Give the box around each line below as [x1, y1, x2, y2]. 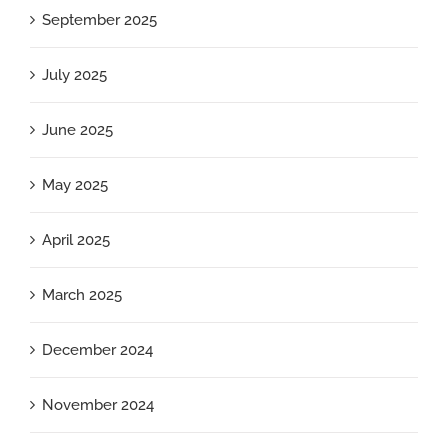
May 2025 [42, 176, 108, 195]
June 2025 [42, 121, 113, 140]
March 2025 [42, 286, 122, 305]
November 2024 [42, 396, 154, 415]
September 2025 [42, 11, 157, 30]
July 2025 [42, 66, 107, 85]
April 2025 [42, 231, 110, 250]
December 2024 [42, 341, 153, 360]
